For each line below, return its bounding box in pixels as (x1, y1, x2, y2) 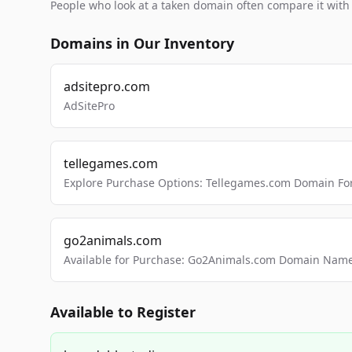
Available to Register (50, 302, 196, 321)
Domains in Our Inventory (50, 34, 234, 53)
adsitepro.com (64, 78, 150, 95)
